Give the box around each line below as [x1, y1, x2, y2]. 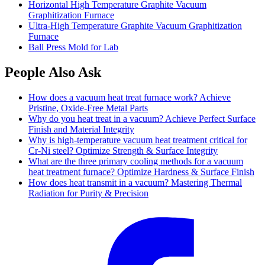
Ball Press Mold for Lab [28, 41, 118, 52]
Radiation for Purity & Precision [28, 188, 148, 198]
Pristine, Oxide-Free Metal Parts [28, 102, 148, 113]
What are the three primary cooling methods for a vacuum [28, 156, 243, 166]
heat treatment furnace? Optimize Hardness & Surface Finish [28, 166, 254, 177]
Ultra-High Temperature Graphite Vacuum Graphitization [28, 20, 242, 31]
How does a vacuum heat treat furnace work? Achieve [28, 92, 231, 102]
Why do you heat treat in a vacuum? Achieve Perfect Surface [28, 113, 256, 124]
